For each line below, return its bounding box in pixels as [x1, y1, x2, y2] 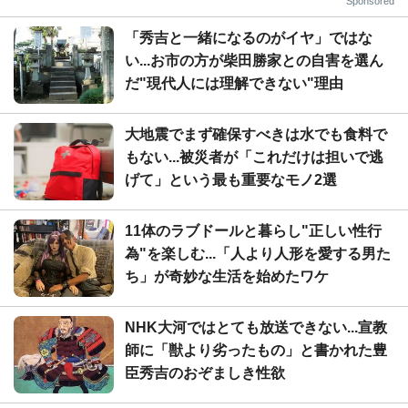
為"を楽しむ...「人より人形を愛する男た [125, 245, 391, 261]
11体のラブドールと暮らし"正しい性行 [125, 222, 382, 239]
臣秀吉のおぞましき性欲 [125, 364, 285, 381]
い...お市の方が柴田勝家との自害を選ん [125, 52, 383, 68]
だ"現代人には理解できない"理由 [125, 75, 343, 91]
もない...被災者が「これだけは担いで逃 [125, 148, 383, 165]
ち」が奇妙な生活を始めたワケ [125, 268, 329, 284]
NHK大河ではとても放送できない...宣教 [125, 319, 387, 335]
